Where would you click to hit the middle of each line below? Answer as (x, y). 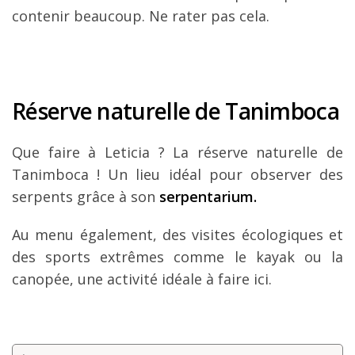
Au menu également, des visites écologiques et (177, 235)
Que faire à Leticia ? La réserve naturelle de (177, 153)
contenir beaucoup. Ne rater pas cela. (141, 16)
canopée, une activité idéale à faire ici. (142, 279)
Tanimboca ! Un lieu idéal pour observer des (177, 175)
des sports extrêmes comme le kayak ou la (177, 257)
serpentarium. (208, 197)
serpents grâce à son (86, 197)
